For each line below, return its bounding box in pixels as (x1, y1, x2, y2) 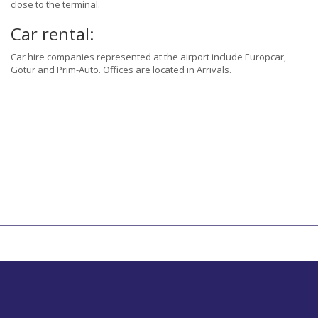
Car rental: (11, 22, 94, 46)
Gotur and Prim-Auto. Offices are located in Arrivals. (11, 63, 231, 77)
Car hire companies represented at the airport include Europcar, (11, 50, 286, 64)
